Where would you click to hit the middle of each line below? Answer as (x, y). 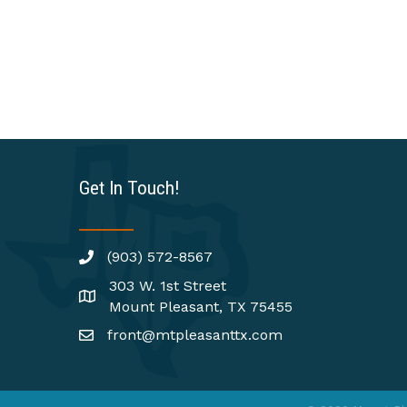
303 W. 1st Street (168, 286)
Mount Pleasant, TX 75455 (201, 307)
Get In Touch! (129, 189)
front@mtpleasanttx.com (195, 335)
